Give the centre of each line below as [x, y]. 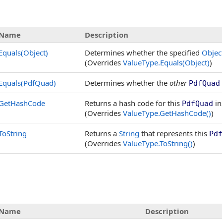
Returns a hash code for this [133, 103]
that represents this [174, 133]
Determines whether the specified [143, 53]
